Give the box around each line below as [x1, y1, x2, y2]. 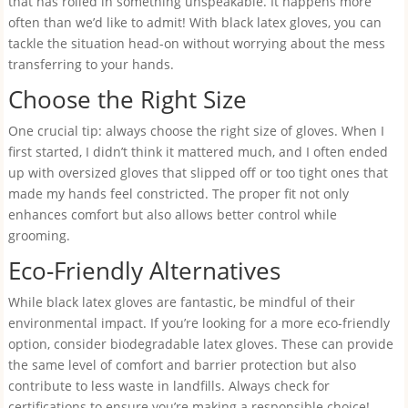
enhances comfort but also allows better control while [7, 206, 337, 223]
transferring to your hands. [7, 56, 174, 73]
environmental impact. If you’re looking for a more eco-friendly [7, 314, 390, 331]
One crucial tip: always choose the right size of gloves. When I [7, 122, 384, 139]
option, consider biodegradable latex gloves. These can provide [7, 335, 393, 352]
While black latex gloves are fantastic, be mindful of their [7, 293, 355, 311]
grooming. [7, 227, 70, 244]
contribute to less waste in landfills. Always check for [7, 377, 330, 394]
